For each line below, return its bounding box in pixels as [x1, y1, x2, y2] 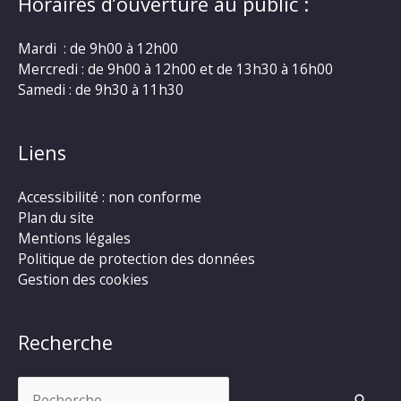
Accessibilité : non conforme [18, 186, 201, 207]
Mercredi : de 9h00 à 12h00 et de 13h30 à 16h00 [18, 58, 333, 79]
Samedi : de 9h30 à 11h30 [18, 79, 183, 99]
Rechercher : [17, 376, 99, 397]
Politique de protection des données [18, 248, 255, 269]
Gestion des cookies [18, 269, 149, 289]
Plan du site [18, 207, 94, 227]
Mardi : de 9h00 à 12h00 [18, 38, 178, 58]
